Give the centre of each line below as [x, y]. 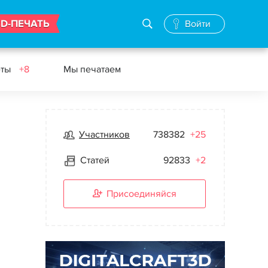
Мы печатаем [92, 69]
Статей [95, 160]
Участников [104, 135]
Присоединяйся [141, 194]
